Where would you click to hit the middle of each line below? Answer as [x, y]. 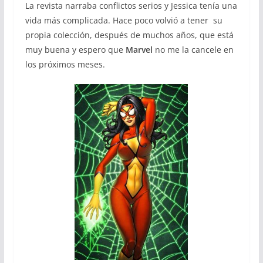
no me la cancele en [193, 49]
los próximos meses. [65, 64]
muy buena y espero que [75, 49]
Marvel [139, 49]
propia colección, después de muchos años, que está [129, 35]
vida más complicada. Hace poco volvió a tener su [124, 20]
